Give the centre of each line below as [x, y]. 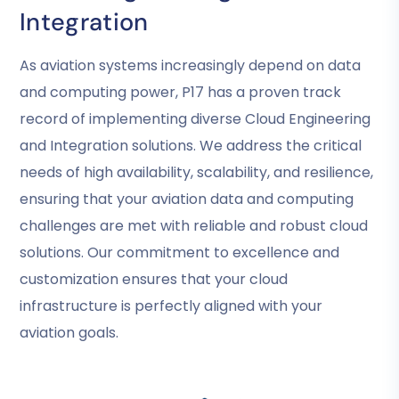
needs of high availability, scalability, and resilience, [196, 172]
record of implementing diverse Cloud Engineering [195, 118]
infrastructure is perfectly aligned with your [171, 305]
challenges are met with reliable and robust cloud [194, 225]
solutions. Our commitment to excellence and [179, 252]
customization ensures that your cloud [154, 279]
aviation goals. [69, 332]
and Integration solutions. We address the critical [191, 145]
